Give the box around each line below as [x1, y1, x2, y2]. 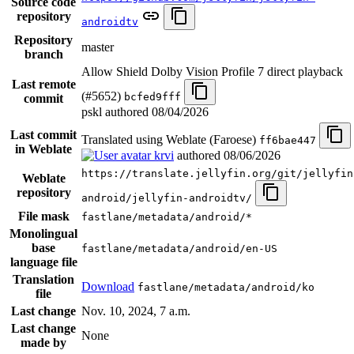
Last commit [10, 128, 77, 142]
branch [24, 47, 63, 62]
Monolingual [9, 227, 77, 241]
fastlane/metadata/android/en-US [81, 243, 277, 255]
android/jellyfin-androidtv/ [81, 192, 252, 205]
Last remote [11, 77, 76, 92]
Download [81, 280, 134, 294]
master [81, 40, 114, 55]
